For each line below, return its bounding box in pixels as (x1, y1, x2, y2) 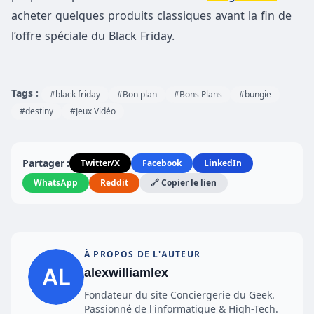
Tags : (11, 87, 39, 100)
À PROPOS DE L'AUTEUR (84, 249, 200, 260)
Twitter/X (81, 158, 120, 169)
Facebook (142, 158, 182, 169)
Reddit (100, 177, 128, 189)
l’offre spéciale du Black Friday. (11, 29, 175, 43)
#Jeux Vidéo (70, 106, 116, 117)
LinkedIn (204, 158, 242, 169)
